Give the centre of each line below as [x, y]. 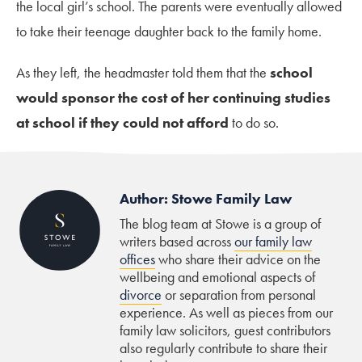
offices [137, 259]
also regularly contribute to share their [223, 347]
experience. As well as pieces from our [226, 312]
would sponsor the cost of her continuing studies [173, 97]
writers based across [177, 241]
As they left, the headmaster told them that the [143, 72]
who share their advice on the [238, 259]
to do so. [254, 122]
